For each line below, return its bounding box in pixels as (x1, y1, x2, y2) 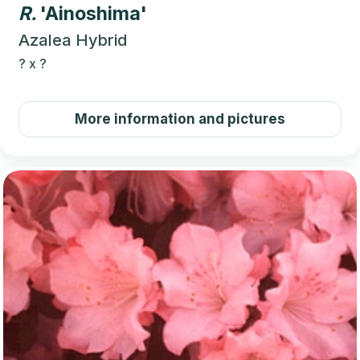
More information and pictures (75, 110, 285, 127)
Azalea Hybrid (18, 30, 127, 50)
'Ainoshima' (40, 2, 147, 25)
